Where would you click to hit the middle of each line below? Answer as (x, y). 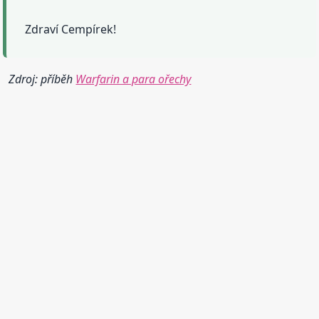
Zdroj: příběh (42, 79)
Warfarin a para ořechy (134, 79)
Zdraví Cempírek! (71, 30)
